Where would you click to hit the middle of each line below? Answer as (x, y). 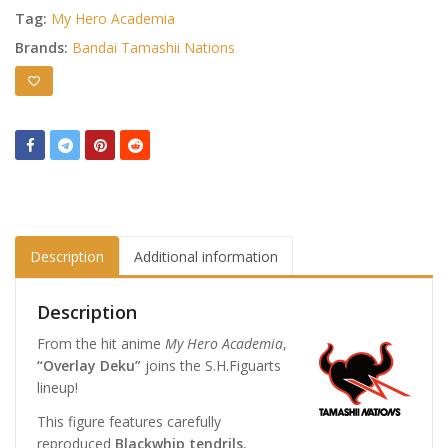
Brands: (43, 47)
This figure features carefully (129, 421)
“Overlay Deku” (89, 366)
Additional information (206, 256)
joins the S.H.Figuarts (211, 366)
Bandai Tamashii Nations (153, 47)
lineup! (57, 388)
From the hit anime (101, 344)
